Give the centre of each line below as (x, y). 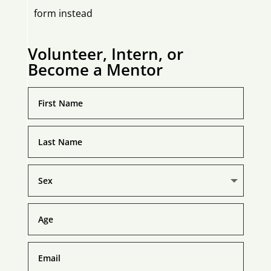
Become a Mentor (95, 70)
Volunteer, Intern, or (105, 54)
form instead (63, 13)
